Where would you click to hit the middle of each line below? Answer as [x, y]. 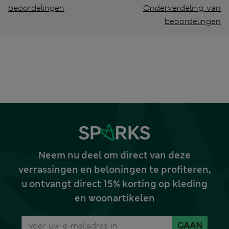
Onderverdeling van [182, 8]
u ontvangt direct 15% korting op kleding [114, 184]
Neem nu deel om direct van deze [114, 155]
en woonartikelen [114, 198]
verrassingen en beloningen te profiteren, [114, 169]
